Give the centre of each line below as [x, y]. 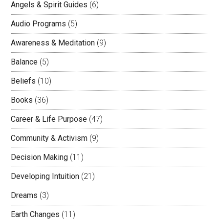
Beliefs [23, 81]
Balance [24, 62]
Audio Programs [39, 24]
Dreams [24, 195]
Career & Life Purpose [49, 119]
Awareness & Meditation [53, 43]
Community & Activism [49, 138]
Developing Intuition [45, 176]
